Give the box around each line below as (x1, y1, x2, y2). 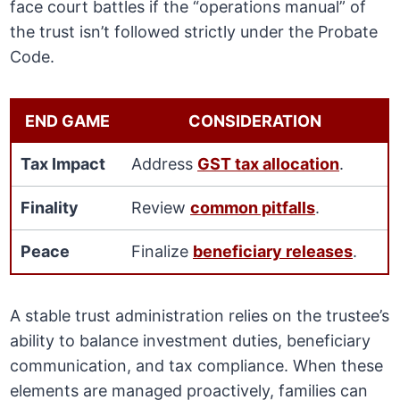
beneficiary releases (193, 242, 354, 262)
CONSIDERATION (188, 112, 322, 131)
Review (131, 198, 191, 218)
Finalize (131, 242, 194, 262)
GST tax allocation (197, 154, 340, 174)
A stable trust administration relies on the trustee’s (10, 306, 390, 326)
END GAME (24, 112, 110, 131)
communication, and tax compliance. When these (10, 356, 384, 376)
